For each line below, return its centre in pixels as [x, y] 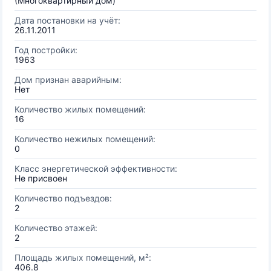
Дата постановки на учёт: [67, 20]
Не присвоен [41, 178]
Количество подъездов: [63, 198]
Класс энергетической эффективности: [96, 168]
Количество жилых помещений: [80, 109]
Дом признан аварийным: [68, 80]
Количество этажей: [56, 228]
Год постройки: [46, 50]
